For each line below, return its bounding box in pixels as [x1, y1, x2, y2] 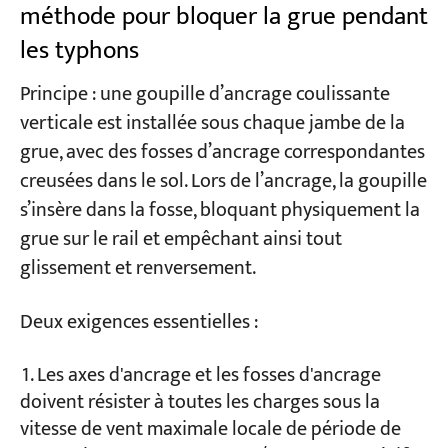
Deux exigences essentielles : [19, 305, 258, 339]
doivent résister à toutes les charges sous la [19, 385, 380, 419]
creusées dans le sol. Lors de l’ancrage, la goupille [19, 165, 427, 199]
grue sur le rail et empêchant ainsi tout [19, 223, 342, 257]
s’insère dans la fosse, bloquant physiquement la [19, 194, 420, 228]
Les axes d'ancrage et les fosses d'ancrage [36, 358, 381, 392]
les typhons [19, 29, 139, 71]
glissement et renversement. [19, 252, 256, 286]
